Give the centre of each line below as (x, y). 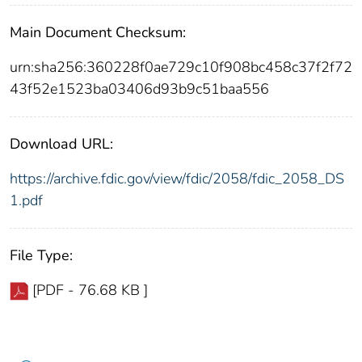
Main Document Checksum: (98, 32)
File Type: (41, 255)
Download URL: (61, 143)
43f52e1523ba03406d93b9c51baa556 (139, 88)
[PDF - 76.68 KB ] (90, 290)
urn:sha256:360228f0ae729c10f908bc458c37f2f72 (181, 67)
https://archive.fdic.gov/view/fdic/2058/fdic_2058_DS (177, 178)
